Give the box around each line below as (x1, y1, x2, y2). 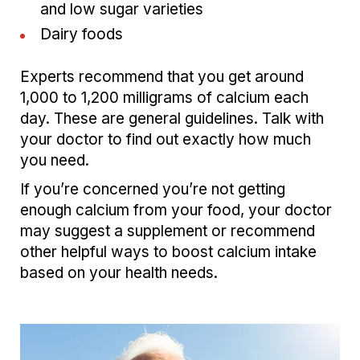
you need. (20, 151, 89, 170)
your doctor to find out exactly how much (20, 130, 311, 149)
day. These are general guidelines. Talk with (20, 109, 324, 129)
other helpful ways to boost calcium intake (20, 243, 317, 262)
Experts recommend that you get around (20, 67, 304, 87)
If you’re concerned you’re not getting (20, 180, 285, 199)
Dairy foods (40, 25, 123, 44)
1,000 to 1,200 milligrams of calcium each (20, 88, 309, 108)
